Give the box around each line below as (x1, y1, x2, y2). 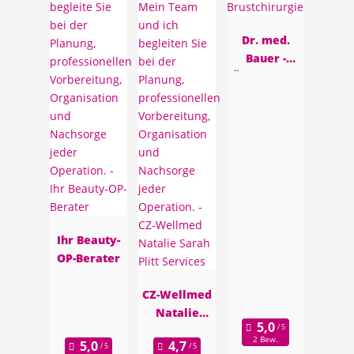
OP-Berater (57, 250, 120, 265)
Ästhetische (232, 69, 299, 84)
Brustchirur (232, 87, 299, 102)
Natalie (155, 305, 199, 320)
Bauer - (245, 51, 286, 66)
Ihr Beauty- (57, 232, 120, 247)
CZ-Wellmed (142, 287, 212, 302)
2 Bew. (253, 334, 278, 345)
